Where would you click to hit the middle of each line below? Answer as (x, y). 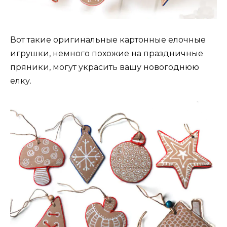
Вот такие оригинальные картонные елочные (108, 40)
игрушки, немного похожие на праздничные (107, 53)
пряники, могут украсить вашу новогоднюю (105, 67)
